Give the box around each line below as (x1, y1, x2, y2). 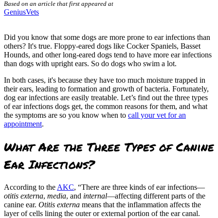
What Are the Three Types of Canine (4, 138, 214, 155)
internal (83, 191, 107, 200)
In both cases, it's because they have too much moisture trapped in (4, 75, 205, 84)
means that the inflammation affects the (80, 200, 201, 209)
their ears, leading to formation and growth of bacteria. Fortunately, (4, 84, 209, 93)
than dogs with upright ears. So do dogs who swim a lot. (4, 59, 177, 68)
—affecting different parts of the (107, 191, 205, 200)
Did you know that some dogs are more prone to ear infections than (4, 33, 210, 41)
